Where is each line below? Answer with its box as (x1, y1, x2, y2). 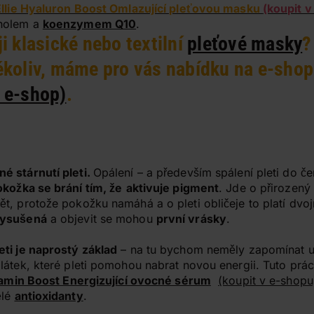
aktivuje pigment (125, 181, 219, 195)
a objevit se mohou (46, 212, 156, 226)
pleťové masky (187, 32, 303, 55)
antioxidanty (14, 289, 83, 303)
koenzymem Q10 (42, 17, 137, 31)
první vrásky (156, 212, 226, 226)
